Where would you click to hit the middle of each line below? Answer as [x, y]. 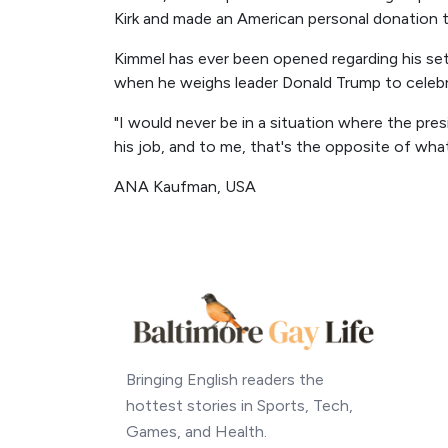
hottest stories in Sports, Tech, [239, 405]
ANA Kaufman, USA [185, 186]
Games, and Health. [196, 431]
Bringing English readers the [225, 379]
